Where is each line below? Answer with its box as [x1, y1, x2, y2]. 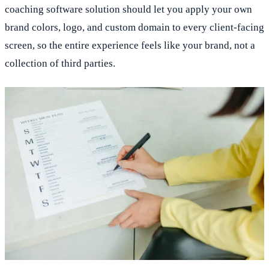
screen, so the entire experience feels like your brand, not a [5, 39, 255, 51]
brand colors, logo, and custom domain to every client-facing [5, 21, 264, 33]
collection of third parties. [5, 57, 115, 69]
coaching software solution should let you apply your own [5, 3, 252, 15]
